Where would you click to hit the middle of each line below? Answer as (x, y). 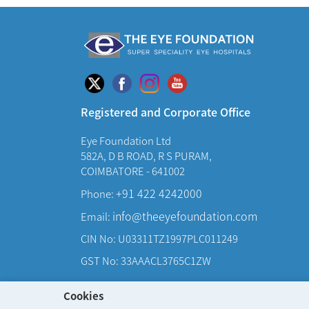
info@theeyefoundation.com (185, 216)
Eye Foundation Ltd (126, 140)
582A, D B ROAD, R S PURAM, (146, 155)
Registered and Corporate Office (166, 111)
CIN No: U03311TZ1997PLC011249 (159, 238)
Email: (97, 216)
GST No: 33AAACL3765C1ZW (146, 260)
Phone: (98, 193)
